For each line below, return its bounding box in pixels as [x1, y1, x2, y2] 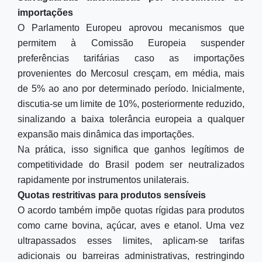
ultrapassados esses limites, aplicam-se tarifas [18, 236, 244, 246]
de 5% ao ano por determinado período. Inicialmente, [18, 84, 244, 94]
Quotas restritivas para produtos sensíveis [18, 190, 206, 200]
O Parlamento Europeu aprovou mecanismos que [18, 23, 244, 33]
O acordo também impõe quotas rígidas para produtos [18, 205, 244, 215]
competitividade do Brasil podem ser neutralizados [18, 160, 244, 170]
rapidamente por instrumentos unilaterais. [18, 175, 189, 185]
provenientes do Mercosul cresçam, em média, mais [18, 68, 244, 78]
